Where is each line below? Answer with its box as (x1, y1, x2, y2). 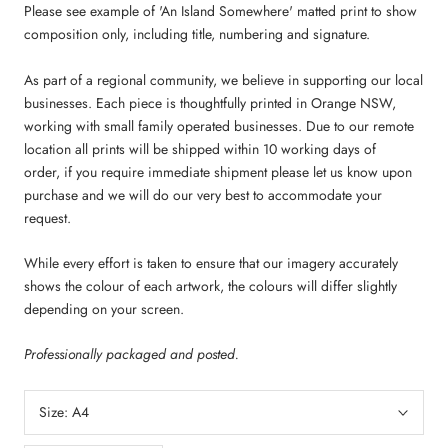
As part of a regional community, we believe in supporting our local (24, 69, 423, 90)
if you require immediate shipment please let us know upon (64, 161, 412, 182)
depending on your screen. (24, 299, 188, 320)
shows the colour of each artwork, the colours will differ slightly (24, 276, 397, 297)
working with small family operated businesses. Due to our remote (24, 115, 414, 136)
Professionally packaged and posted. (24, 344, 239, 365)
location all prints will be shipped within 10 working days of (24, 138, 376, 159)
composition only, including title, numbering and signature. (24, 24, 370, 45)
